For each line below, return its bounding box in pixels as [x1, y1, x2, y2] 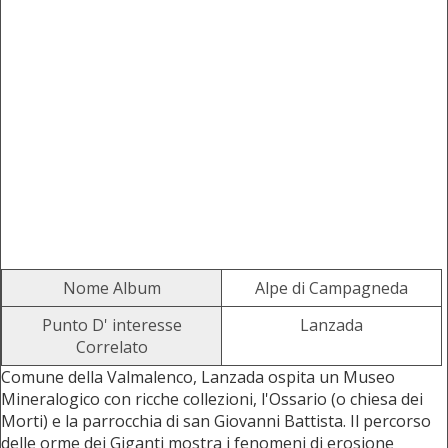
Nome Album [62, 277, 161, 300]
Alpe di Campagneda [255, 277, 408, 300]
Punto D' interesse [41, 314, 182, 337]
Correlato [75, 336, 148, 359]
